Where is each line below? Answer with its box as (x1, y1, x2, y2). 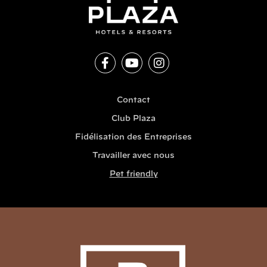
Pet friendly (109, 170, 158, 179)
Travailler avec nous (92, 152, 175, 160)
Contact (117, 97, 150, 105)
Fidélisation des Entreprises (75, 133, 192, 142)
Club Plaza (111, 115, 156, 123)
